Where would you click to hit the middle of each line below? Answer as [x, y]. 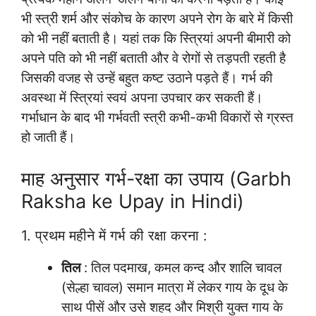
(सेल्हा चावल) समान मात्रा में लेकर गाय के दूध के [175, 287]
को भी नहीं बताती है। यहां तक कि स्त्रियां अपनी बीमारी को [156, 39]
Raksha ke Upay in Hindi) [133, 201]
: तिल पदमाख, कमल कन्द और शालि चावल [181, 267]
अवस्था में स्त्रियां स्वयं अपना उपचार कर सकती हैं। [142, 98]
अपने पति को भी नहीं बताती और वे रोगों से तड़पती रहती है [153, 59]
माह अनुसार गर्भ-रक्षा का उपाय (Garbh [156, 178]
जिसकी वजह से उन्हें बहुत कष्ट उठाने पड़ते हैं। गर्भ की [147, 78]
